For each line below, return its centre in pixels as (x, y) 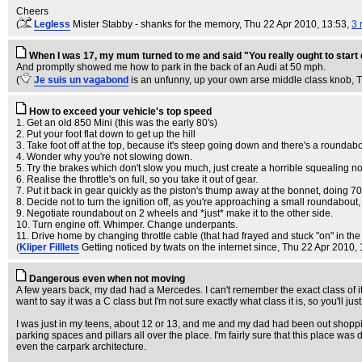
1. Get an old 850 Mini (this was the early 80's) (117, 123)
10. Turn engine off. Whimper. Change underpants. (127, 225)
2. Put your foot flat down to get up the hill (106, 134)
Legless (52, 24)
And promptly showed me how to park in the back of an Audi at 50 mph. (171, 67)
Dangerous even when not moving (107, 279)
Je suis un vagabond (81, 80)
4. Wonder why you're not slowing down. (104, 157)
